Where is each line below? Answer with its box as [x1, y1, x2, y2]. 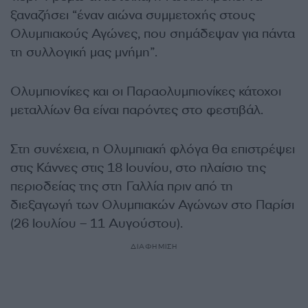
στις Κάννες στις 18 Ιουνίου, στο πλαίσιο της [10, 159, 266, 176]
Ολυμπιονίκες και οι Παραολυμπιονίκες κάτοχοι [10, 83, 281, 100]
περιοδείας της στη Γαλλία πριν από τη [10, 178, 233, 195]
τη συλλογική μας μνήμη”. [10, 44, 157, 60]
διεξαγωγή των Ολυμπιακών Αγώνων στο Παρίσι [10, 197, 294, 213]
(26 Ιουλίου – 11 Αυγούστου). [10, 215, 183, 232]
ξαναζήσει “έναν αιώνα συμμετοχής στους [10, 7, 255, 23]
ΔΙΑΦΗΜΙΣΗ [130, 242, 178, 251]
